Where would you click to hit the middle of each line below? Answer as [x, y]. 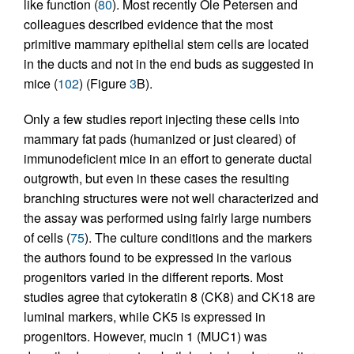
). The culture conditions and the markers [198, 237]
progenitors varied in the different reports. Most [153, 277]
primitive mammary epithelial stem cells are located [166, 43]
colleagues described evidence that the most [148, 24]
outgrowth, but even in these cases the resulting [156, 178]
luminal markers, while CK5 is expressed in [145, 316]
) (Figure [104, 83]
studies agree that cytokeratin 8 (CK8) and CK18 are [169, 296]
